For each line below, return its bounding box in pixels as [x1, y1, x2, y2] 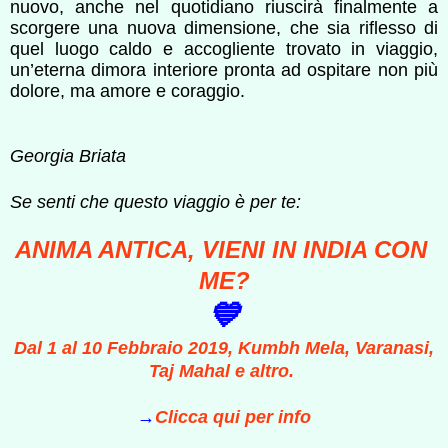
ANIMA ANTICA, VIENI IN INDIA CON [14, 235, 434, 263]
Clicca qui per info [155, 406, 311, 427]
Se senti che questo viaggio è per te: [10, 191, 301, 212]
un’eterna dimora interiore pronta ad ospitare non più [10, 59, 438, 80]
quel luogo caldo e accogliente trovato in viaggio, [10, 38, 438, 59]
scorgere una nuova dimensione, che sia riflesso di [10, 17, 438, 38]
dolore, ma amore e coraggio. [10, 80, 245, 101]
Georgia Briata [10, 145, 126, 166]
